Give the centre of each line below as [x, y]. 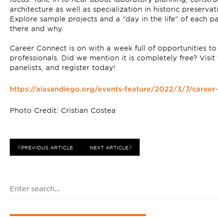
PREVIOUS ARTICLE [47, 147]
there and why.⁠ [37, 28]
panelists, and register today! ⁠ [64, 67]
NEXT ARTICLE [109, 147]
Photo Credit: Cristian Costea [63, 110]
